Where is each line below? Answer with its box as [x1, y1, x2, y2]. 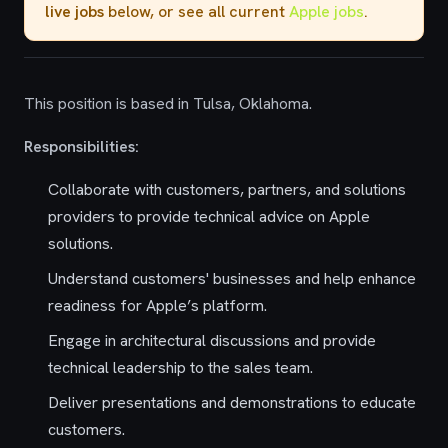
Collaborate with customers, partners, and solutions [48, 179, 406, 200]
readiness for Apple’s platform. [48, 295, 267, 316]
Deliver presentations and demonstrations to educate [48, 392, 416, 413]
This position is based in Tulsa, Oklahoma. [24, 93, 312, 114]
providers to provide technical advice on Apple [48, 206, 370, 227]
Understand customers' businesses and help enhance [48, 268, 416, 289]
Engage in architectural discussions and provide [48, 330, 376, 351]
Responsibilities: [24, 136, 139, 157]
